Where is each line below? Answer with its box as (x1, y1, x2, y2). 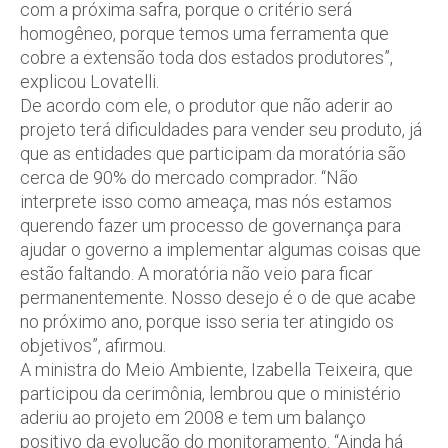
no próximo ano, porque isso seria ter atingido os (20, 311, 394, 332)
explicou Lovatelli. (20, 71, 159, 92)
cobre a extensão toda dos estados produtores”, (20, 47, 393, 68)
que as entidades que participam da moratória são (20, 143, 406, 164)
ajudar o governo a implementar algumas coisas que (20, 239, 421, 260)
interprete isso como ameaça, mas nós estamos (20, 191, 392, 212)
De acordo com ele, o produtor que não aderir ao (20, 95, 393, 116)
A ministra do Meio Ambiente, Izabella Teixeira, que (20, 359, 413, 380)
